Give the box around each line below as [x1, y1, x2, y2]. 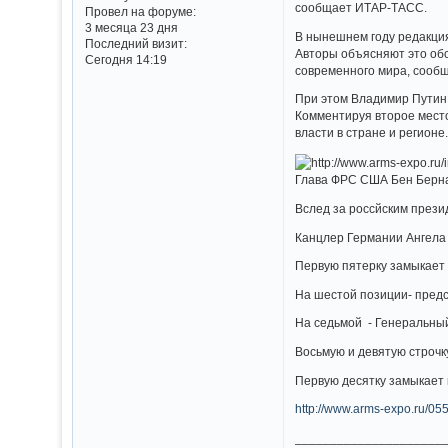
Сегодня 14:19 [84, 53, 167, 67]
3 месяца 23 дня [84, 21, 178, 35]
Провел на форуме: [84, 5, 196, 19]
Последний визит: [84, 37, 187, 51]
